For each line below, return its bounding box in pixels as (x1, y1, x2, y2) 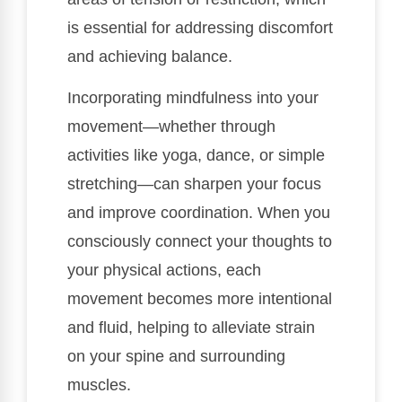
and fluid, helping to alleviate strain (67, 319, 315, 337)
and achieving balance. (67, 47, 232, 66)
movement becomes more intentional (67, 290, 332, 309)
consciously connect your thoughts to (67, 232, 332, 251)
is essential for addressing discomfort (67, 18, 333, 37)
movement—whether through (67, 118, 275, 136)
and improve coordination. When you (67, 204, 330, 223)
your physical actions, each (67, 261, 261, 280)
